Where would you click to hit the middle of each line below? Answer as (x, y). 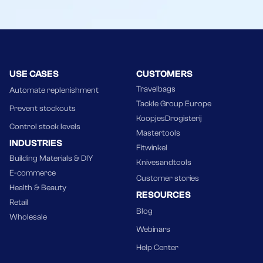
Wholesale (28, 217)
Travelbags (156, 89)
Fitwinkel (152, 148)
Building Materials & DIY (51, 158)
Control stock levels (45, 127)
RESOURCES (163, 195)
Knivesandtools (164, 162)
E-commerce (33, 173)
